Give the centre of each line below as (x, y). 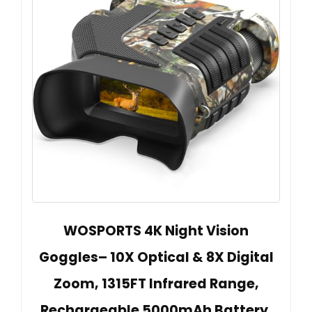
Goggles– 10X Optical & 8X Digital (156, 257)
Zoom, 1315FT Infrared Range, (156, 283)
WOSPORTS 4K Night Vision (156, 231)
